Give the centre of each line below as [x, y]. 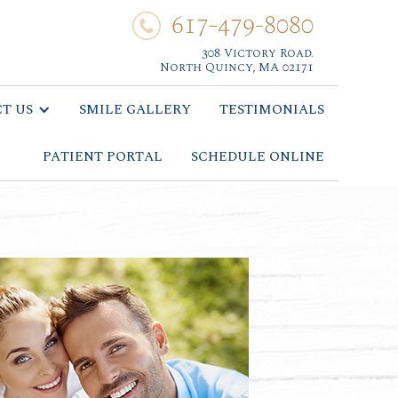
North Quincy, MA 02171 [236, 67]
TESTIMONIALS [271, 110]
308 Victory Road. [257, 52]
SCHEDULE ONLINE [257, 157]
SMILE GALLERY [135, 110]
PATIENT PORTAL [102, 157]
